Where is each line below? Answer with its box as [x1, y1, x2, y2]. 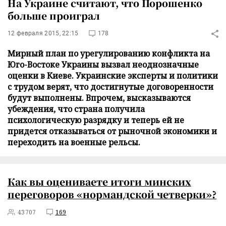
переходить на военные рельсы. [8, 137, 140, 148]
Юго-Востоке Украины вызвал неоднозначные [8, 59, 199, 70]
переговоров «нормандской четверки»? [8, 187, 216, 201]
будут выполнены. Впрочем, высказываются [8, 92, 191, 103]
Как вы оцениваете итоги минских [8, 175, 191, 188]
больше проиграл [8, 9, 100, 22]
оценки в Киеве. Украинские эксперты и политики [8, 70, 218, 81]
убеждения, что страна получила [8, 103, 145, 115]
